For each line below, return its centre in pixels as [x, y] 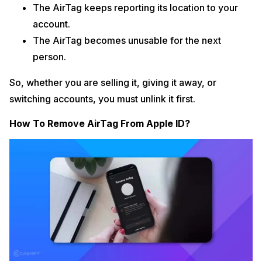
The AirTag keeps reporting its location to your [135, 8]
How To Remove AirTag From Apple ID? [100, 124]
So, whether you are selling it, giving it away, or [113, 83]
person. [49, 57]
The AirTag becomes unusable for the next [127, 41]
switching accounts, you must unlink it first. [102, 99]
